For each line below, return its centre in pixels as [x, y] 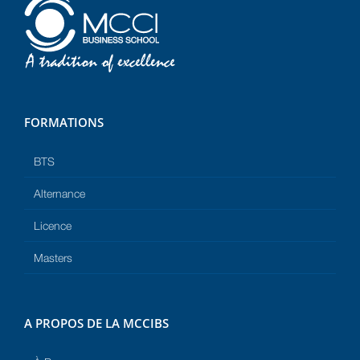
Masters [53, 258]
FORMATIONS [64, 123]
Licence [53, 226]
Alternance [59, 194]
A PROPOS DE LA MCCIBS [96, 323]
